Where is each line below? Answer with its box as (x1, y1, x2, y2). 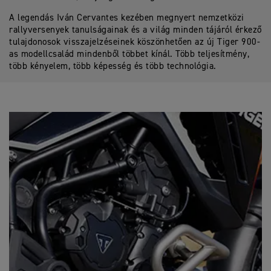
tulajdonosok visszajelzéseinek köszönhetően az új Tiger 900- (9, 38, 260, 47)
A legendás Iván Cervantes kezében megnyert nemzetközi (9, 13, 244, 22)
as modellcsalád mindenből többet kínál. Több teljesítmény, (9, 50, 249, 59)
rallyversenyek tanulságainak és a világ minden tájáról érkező (9, 25, 262, 34)
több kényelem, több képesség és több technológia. (9, 62, 217, 71)
